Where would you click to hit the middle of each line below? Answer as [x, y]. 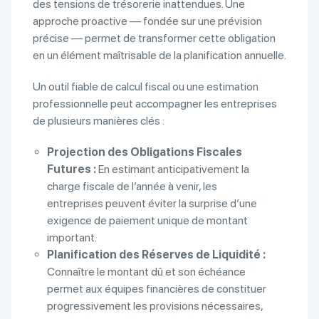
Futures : [72, 169]
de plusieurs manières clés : [99, 121]
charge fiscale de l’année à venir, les [132, 186]
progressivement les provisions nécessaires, [155, 306]
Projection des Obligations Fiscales [145, 152]
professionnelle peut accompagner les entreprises [155, 104]
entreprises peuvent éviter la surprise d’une [152, 203]
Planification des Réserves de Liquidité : [156, 255]
